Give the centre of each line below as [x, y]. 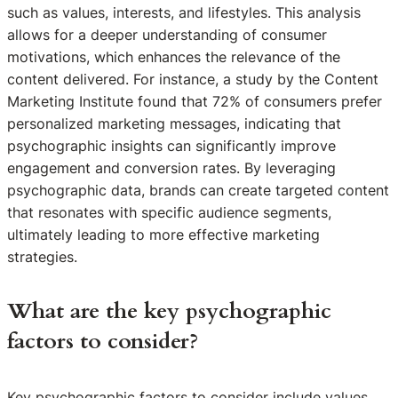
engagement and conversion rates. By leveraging [171, 167]
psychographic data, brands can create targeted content [198, 190]
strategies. [42, 256]
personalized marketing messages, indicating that [174, 123]
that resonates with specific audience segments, [169, 212]
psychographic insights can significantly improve [171, 145]
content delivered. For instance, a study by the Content [193, 79]
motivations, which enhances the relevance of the [174, 56]
